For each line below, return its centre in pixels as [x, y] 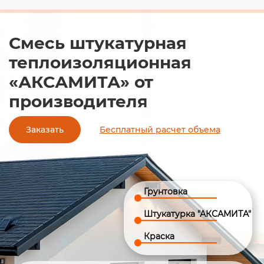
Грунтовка [166, 191]
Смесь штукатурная [98, 43]
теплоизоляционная [100, 62]
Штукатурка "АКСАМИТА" [197, 214]
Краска [159, 236]
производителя [78, 101]
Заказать [45, 129]
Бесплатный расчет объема [160, 129]
